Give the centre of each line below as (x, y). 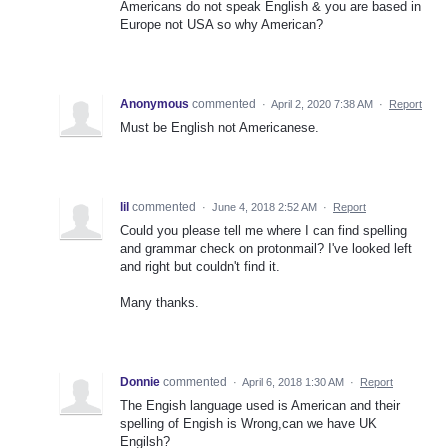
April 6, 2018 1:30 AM (293, 381)
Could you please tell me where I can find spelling (263, 230)
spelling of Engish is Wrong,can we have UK (248, 423)
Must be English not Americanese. (219, 127)
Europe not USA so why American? (221, 24)
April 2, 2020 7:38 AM (322, 103)
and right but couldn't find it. (200, 266)
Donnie (140, 381)
